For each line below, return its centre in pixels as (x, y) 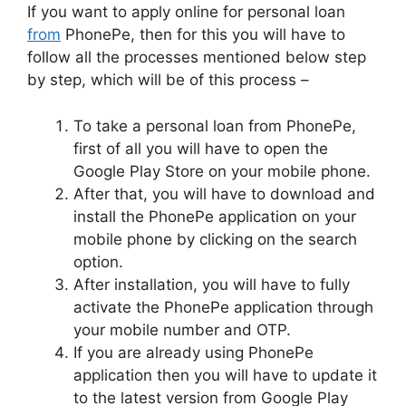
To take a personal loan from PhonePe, (215, 126)
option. (98, 261)
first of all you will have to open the (201, 148)
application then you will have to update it (225, 375)
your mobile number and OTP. (182, 329)
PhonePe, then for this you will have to (203, 35)
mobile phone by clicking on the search (215, 239)
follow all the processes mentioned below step (197, 58)
